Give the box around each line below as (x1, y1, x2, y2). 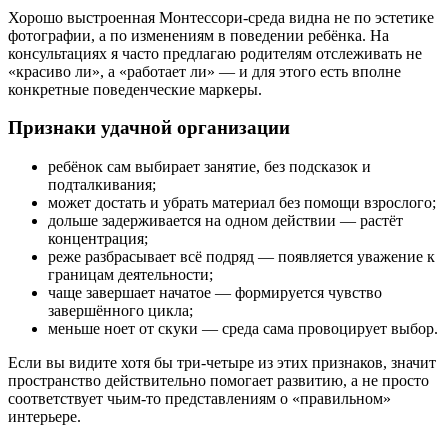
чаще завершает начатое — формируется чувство (48, 283, 382, 301)
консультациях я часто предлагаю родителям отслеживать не (8, 44, 422, 62)
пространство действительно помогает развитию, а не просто (8, 371, 429, 389)
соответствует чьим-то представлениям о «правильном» (8, 389, 391, 407)
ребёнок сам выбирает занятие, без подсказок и (48, 157, 371, 175)
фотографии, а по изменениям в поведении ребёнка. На (8, 26, 389, 44)
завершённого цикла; (48, 301, 193, 319)
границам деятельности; (48, 265, 213, 283)
